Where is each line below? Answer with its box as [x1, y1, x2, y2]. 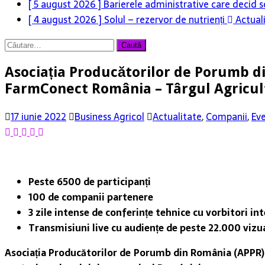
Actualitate [153, 108, 202, 124]
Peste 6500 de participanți [28, 173, 151, 189]
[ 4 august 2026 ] [28, 11, 104, 27]
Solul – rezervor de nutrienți [104, 11, 227, 27]
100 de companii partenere [28, 189, 153, 205]
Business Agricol [75, 108, 144, 124]
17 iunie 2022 [11, 108, 66, 124]
